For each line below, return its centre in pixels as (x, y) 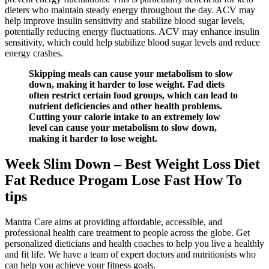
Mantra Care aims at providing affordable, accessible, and (113, 222)
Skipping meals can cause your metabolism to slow (131, 74)
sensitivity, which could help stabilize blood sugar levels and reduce (132, 43)
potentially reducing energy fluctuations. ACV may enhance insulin (132, 32)
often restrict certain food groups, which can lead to (133, 95)
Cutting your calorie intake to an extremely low (125, 117)
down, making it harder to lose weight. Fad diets (127, 85)
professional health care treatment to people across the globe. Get (127, 233)
